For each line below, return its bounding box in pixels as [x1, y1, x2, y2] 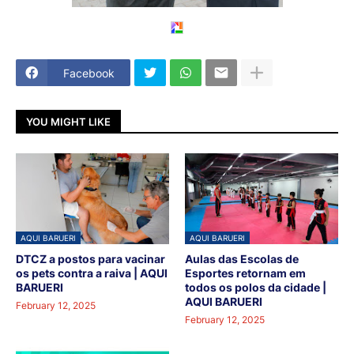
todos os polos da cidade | [185, 281, 326, 294]
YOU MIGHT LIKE [26, 115, 111, 128]
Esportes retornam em [185, 266, 306, 280]
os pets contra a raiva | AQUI [16, 266, 168, 280]
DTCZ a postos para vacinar [16, 252, 165, 265]
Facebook [63, 66, 115, 80]
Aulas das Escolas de [185, 252, 299, 265]
